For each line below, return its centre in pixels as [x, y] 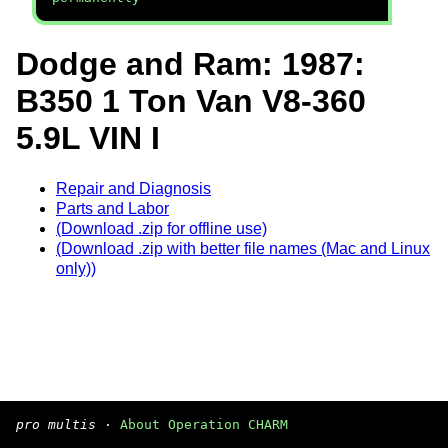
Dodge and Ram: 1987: [190, 64]
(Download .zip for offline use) [161, 228]
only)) [76, 268]
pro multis [56, 424]
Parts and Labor [112, 208]
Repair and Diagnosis [133, 188]
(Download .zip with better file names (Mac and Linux [243, 248]
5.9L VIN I [88, 138]
